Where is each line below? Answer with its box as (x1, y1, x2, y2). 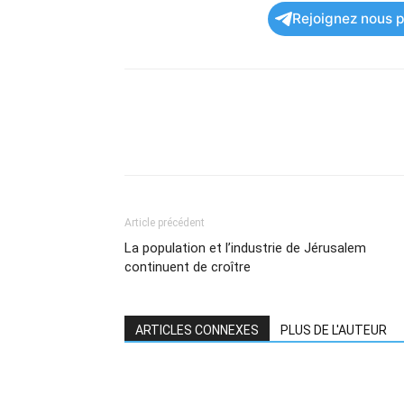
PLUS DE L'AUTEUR (280, 323, 387, 337)
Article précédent (124, 216, 205, 229)
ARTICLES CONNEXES (135, 323, 259, 337)
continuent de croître (124, 259, 251, 275)
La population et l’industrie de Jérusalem (124, 240, 366, 256)
